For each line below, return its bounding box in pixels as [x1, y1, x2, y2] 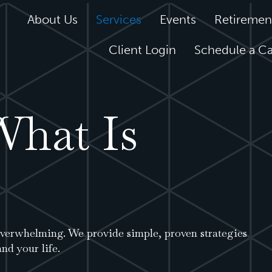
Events [159, 12, 196, 27]
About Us [27, 12, 78, 27]
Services [95, 12, 141, 27]
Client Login [108, 42, 176, 57]
